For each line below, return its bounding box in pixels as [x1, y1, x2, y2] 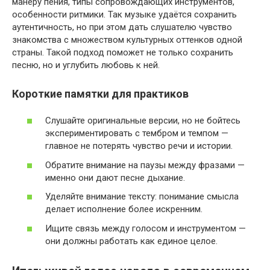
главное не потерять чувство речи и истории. [45, 140, 233, 152]
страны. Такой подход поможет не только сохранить [12, 46, 233, 58]
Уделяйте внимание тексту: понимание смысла [45, 191, 239, 202]
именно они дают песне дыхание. [45, 172, 185, 183]
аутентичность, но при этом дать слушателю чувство [12, 21, 232, 33]
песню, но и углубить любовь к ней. [12, 59, 160, 71]
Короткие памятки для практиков [12, 87, 189, 100]
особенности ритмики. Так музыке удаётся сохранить [12, 8, 237, 20]
